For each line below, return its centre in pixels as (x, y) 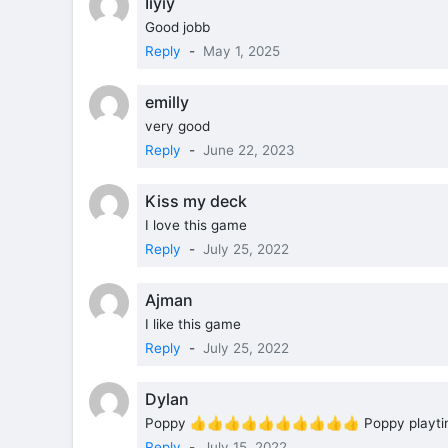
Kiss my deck (196, 200)
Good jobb (177, 26)
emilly (167, 101)
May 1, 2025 (241, 50)
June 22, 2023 (249, 149)
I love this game (196, 224)
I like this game (193, 323)
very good (177, 125)
